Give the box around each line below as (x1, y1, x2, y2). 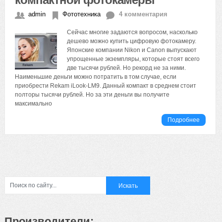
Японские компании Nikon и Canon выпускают (67, 47, 197, 54)
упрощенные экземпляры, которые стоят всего (67, 55, 200, 62)
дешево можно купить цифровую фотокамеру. (67, 38, 197, 45)
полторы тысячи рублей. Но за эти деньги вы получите (14, 91, 169, 98)
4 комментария (118, 10, 167, 18)
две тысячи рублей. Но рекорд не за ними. (67, 64, 186, 71)
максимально (14, 100, 52, 107)
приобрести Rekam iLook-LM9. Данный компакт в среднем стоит (14, 82, 196, 89)
